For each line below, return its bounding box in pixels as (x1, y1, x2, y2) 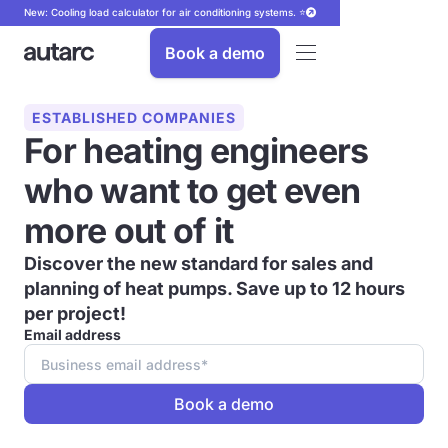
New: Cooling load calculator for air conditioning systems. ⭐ (24, 6, 306, 18)
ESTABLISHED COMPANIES (32, 109, 236, 126)
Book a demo (165, 42, 265, 63)
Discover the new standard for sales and (24, 253, 373, 274)
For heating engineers (24, 130, 369, 171)
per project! (24, 303, 126, 324)
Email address (24, 326, 121, 343)
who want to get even (24, 170, 361, 211)
